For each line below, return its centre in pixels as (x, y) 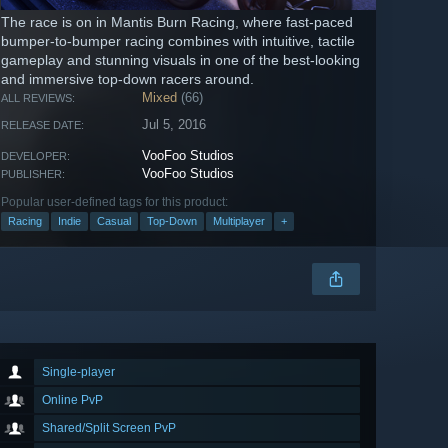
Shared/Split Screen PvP (109, 428)
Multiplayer (239, 221)
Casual (114, 221)
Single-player (78, 372)
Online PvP (72, 400)
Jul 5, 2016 (174, 125)
